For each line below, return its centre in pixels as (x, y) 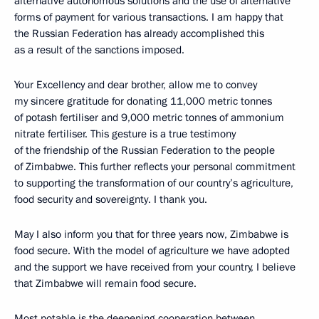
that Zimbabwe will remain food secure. (105, 283)
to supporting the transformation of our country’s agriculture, (154, 183)
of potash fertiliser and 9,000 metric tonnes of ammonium (149, 117)
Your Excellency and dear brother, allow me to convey (136, 85)
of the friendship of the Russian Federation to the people (145, 150)
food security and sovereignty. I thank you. (111, 199)
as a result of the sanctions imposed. (99, 50)
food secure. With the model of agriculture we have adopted (152, 251)
